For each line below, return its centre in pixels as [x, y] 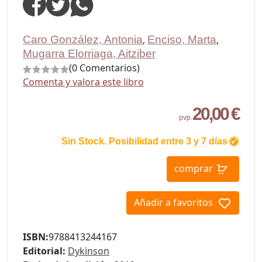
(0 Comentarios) [104, 68]
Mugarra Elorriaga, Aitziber [89, 54]
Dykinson [89, 251]
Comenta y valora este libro [83, 82]
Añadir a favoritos [173, 203]
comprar [194, 168]
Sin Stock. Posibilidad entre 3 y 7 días [144, 142]
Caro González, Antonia [83, 40]
